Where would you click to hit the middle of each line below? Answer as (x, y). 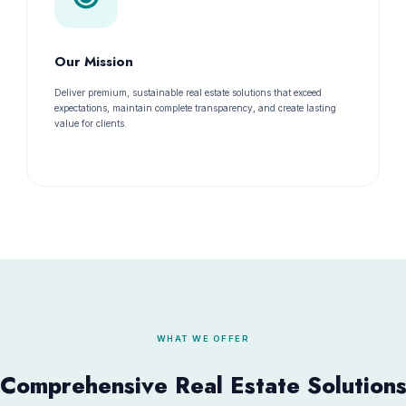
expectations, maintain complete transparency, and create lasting (195, 108)
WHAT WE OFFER (203, 338)
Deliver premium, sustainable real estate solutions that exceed (188, 92)
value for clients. (90, 123)
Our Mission (93, 62)
